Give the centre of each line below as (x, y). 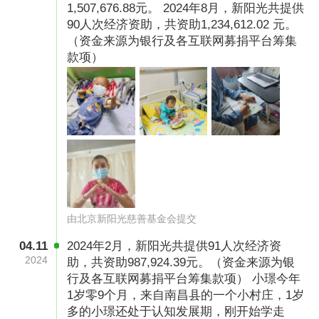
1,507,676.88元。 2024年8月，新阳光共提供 (186, 9)
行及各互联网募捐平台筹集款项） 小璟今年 (184, 279)
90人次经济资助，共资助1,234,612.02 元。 (182, 25)
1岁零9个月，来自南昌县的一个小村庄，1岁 (186, 296)
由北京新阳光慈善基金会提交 (132, 219)
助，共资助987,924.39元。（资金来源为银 (181, 263)
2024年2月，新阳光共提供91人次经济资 (174, 246)
